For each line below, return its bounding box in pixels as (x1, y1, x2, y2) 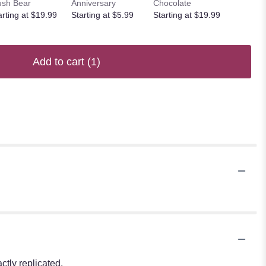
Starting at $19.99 (153, 9, 220, 20)
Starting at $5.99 (71, 9, 134, 20)
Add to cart (33, 55, 87, 68)
